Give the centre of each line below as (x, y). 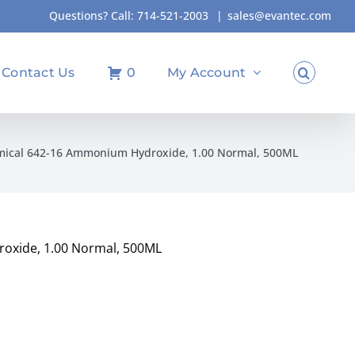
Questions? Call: (93, 15)
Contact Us (38, 72)
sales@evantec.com (279, 15)
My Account (206, 72)
